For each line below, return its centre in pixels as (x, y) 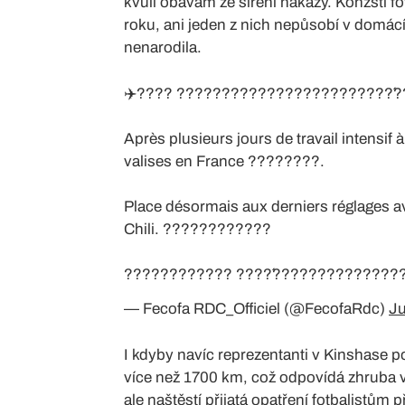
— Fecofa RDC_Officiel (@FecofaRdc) (256, 308)
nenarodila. (163, 47)
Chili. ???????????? (198, 229)
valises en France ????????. (224, 161)
